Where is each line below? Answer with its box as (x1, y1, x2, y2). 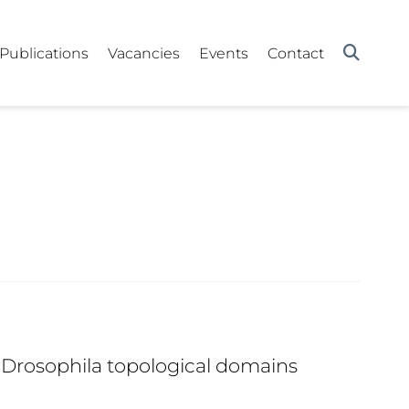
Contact (267, 43, 325, 62)
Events (199, 43, 249, 62)
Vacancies (108, 43, 181, 62)
